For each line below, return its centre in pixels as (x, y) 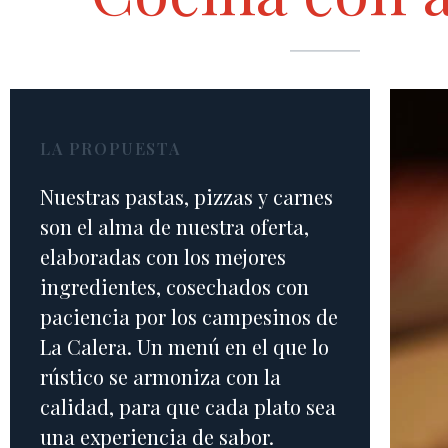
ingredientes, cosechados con (174, 287)
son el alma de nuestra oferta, (174, 227)
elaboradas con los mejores (163, 257)
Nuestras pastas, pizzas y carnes (186, 197)
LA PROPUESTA (110, 149)
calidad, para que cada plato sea (188, 407)
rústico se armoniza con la (160, 377)
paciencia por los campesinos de (189, 317)
